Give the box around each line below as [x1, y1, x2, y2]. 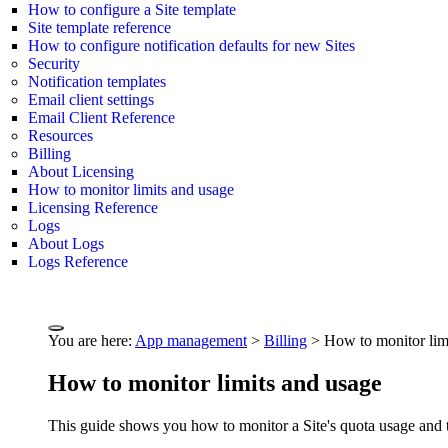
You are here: [48, 331, 135, 349]
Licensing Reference [28, 199, 158, 217]
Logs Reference [28, 253, 128, 271]
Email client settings [28, 91, 154, 109]
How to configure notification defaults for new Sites [28, 37, 355, 55]
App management [135, 331, 247, 349]
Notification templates [28, 73, 166, 91]
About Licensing [28, 163, 134, 181]
